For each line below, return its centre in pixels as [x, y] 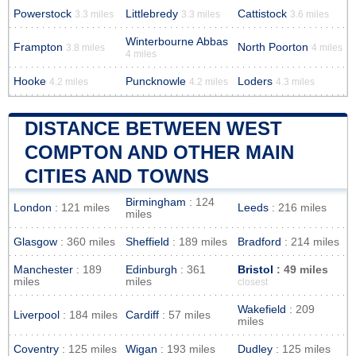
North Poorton [273, 47]
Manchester [43, 269]
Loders [255, 81]
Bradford [259, 242]
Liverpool [37, 315]
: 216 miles [298, 207]
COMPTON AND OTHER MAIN [159, 152]
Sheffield [147, 242]
